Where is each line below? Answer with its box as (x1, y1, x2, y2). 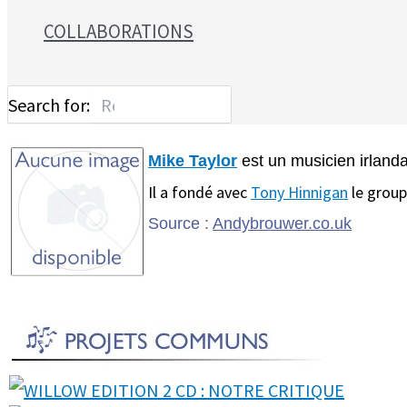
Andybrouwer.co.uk (213, 214, 352, 233)
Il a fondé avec (148, 182, 252, 203)
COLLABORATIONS (44, 19, 194, 44)
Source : (148, 214, 213, 233)
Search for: (8, 93, 90, 116)
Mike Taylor (148, 152, 238, 170)
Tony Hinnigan (251, 182, 349, 203)
